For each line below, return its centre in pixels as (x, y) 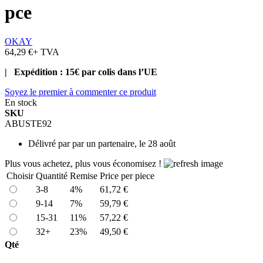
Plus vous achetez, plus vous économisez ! (84, 163)
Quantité (52, 176)
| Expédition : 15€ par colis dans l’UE (81, 72)
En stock (21, 102)
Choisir (20, 176)
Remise (84, 176)
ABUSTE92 (28, 123)
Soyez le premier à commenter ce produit (80, 92)
